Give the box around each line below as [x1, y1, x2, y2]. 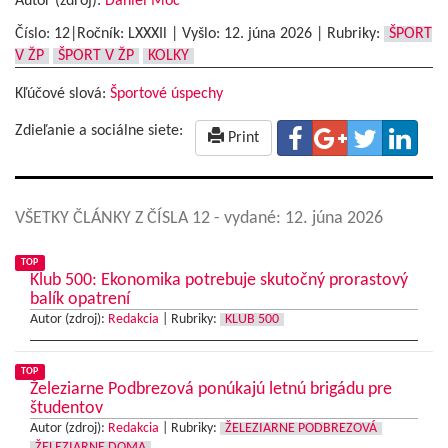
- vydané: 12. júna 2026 [214, 209, 383, 229]
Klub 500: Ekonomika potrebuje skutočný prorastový [30, 271, 408, 291]
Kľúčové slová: [15, 86, 110, 103]
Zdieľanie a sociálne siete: [15, 123, 183, 140]
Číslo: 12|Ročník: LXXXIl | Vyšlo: [15, 26, 224, 43]
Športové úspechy [110, 86, 223, 103]
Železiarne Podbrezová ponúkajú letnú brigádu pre [30, 380, 392, 400]
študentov [30, 399, 103, 419]
